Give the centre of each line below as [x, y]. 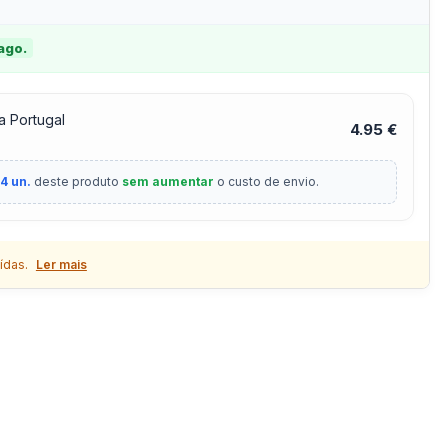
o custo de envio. [267, 182]
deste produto [77, 182]
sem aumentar [168, 182]
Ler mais [61, 265]
